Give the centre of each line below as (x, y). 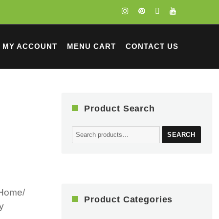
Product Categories (129, 200)
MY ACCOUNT (30, 46)
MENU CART (91, 46)
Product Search (120, 109)
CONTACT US (152, 46)
